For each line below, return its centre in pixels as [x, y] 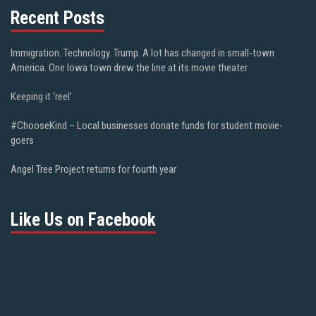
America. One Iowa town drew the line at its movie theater [129, 67]
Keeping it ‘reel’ [41, 96]
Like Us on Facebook [83, 219]
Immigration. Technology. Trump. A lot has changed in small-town [142, 53]
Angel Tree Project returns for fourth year [93, 169]
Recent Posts [57, 18]
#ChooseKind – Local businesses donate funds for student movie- [147, 125]
